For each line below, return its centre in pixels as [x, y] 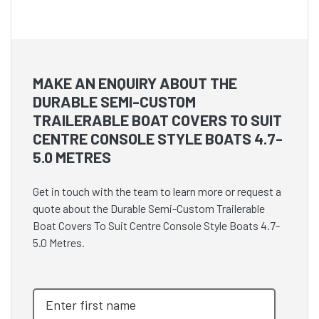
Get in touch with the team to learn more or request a [157, 192]
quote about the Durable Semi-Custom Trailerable [149, 209]
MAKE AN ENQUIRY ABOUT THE [135, 83]
